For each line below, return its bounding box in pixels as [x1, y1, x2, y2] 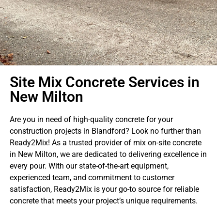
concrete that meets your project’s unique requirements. [10, 196, 198, 205]
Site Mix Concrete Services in [10, 74, 200, 91]
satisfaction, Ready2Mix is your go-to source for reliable [10, 185, 199, 194]
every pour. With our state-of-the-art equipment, [10, 161, 169, 170]
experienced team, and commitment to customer [10, 173, 174, 182]
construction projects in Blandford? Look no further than [10, 126, 201, 136]
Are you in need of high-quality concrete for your [10, 115, 173, 124]
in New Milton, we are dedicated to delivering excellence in [10, 150, 207, 159]
